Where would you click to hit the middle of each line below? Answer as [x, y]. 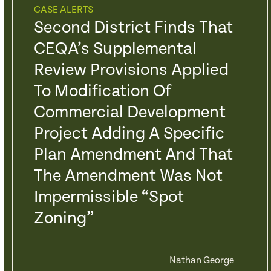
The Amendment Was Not [128, 176]
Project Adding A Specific [129, 134]
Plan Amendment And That [133, 155]
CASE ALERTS [63, 10]
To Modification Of [102, 91]
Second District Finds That [133, 28]
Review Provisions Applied [131, 70]
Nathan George [201, 260]
